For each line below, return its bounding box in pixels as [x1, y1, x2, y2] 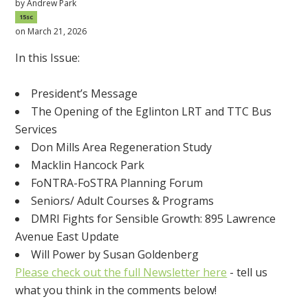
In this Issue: [15, 49, 80, 65]
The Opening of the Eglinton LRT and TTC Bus [31, 103, 272, 119]
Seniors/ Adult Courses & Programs [31, 192, 214, 208]
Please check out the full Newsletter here [15, 264, 228, 280]
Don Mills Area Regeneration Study [31, 139, 212, 155]
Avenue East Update [15, 228, 120, 244]
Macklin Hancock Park [31, 157, 145, 173]
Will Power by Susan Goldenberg [31, 246, 199, 262]
